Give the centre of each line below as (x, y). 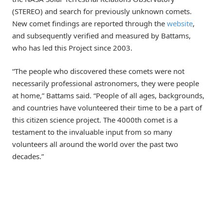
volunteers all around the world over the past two (95, 144)
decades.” (28, 156)
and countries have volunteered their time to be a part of (107, 108)
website (180, 23)
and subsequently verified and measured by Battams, (101, 35)
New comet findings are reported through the (90, 23)
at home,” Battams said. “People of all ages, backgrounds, (108, 96)
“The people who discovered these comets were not (98, 71)
